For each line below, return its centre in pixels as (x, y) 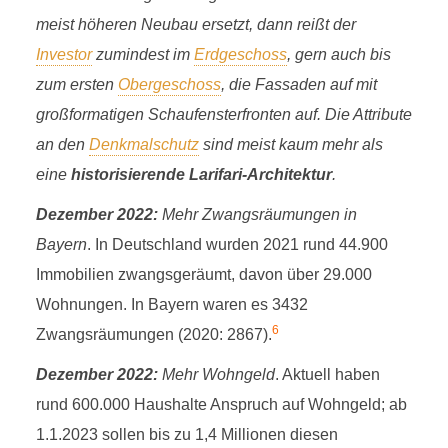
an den (62, 144)
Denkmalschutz (143, 144)
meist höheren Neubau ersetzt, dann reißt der (195, 24)
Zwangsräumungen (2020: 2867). (153, 334)
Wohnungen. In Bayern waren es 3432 (171, 304)
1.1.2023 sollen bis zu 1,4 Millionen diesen (186, 434)
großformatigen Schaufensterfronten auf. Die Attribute (223, 114)
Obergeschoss (169, 84)
